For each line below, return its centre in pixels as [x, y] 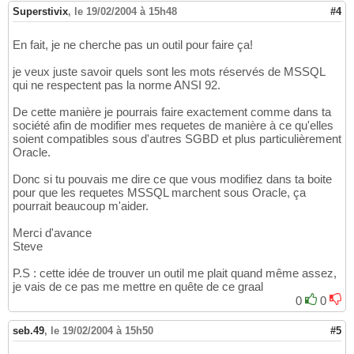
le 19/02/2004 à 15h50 [102, 331]
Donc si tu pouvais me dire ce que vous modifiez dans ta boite [172, 179]
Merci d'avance [52, 233]
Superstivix [40, 12]
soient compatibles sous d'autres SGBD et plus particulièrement [177, 139]
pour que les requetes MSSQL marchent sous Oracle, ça [159, 193]
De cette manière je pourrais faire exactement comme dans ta [172, 112]
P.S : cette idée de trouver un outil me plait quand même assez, [175, 273]
